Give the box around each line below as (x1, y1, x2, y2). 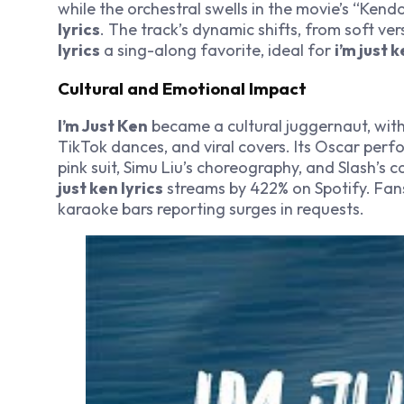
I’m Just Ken (58, 115, 148, 137)
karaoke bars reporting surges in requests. (58, 198, 364, 220)
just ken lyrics (58, 178, 163, 199)
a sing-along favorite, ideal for (100, 39, 335, 60)
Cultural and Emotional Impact (58, 77, 307, 99)
